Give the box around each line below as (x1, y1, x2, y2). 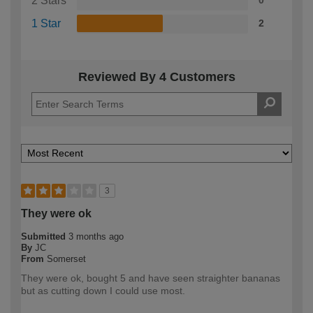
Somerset (47, 253, 86, 264)
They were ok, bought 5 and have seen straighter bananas (21, 272, 280, 284)
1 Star (31, 17, 61, 29)
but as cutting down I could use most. (21, 284, 185, 296)
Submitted (21, 231, 68, 242)
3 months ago (68, 231, 124, 242)
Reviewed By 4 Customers (78, 69, 235, 84)
